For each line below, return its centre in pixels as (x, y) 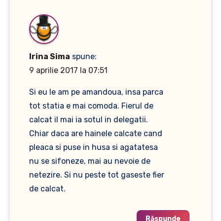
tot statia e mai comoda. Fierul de (91, 106)
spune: (84, 56)
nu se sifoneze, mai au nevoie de (90, 161)
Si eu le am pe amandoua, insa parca (96, 92)
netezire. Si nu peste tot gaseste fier (97, 175)
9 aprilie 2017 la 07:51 (68, 70)
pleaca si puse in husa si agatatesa (93, 147)
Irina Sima (50, 56)
